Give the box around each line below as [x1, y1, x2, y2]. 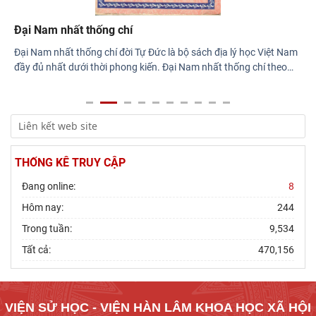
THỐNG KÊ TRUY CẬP [15, 156, 126, 170]
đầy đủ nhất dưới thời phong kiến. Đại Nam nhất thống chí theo [14, 61, 287, 73]
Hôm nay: [22, 202, 63, 214]
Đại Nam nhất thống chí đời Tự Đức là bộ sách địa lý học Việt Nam [14, 47, 298, 59]
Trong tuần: [22, 223, 72, 235]
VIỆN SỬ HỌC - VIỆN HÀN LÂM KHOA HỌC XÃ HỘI [5, 300, 311, 315]
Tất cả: [22, 244, 51, 256]
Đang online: [22, 181, 75, 193]
